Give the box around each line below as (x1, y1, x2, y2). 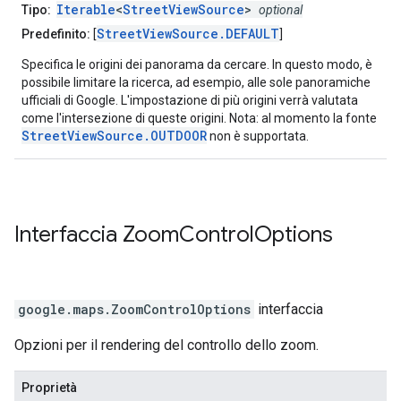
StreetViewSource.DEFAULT (97, 25, 279, 43)
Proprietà (21, 380, 77, 396)
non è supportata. (207, 129, 309, 144)
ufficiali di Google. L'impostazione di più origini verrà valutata (21, 93, 358, 108)
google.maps (18, 301, 104, 319)
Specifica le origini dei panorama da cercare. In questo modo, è (21, 57, 372, 73)
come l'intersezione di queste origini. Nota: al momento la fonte (21, 111, 377, 126)
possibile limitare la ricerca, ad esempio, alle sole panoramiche (21, 75, 371, 90)
